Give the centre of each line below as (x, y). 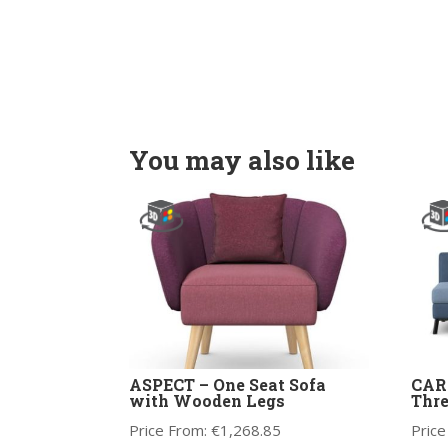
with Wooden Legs (206, 401)
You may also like (241, 159)
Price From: (169, 430)
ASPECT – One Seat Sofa (227, 385)
